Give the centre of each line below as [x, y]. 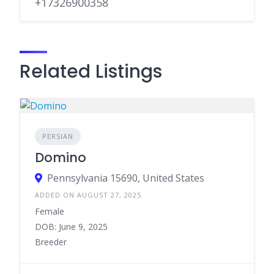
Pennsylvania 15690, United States [126, 178]
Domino [61, 157]
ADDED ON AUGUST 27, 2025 [88, 195]
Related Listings [91, 72]
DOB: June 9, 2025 [71, 227]
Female [50, 211]
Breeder [51, 242]
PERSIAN [58, 136]
